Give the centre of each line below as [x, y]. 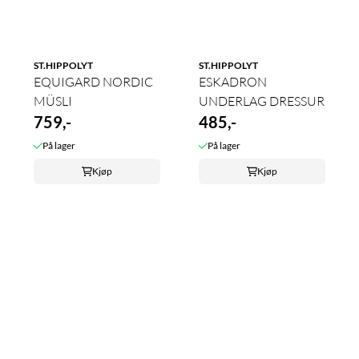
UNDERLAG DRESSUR [262, 101]
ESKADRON [233, 81]
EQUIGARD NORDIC [93, 81]
